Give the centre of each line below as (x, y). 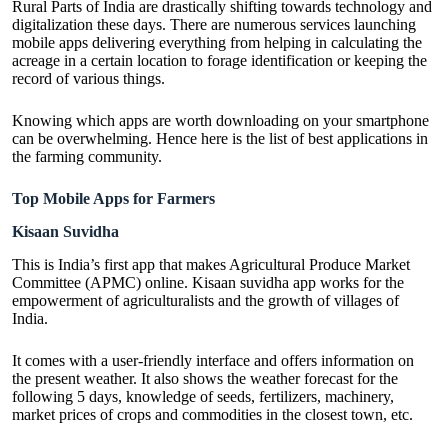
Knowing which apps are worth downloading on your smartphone (220, 121)
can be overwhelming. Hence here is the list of (160, 139)
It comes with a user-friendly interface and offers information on (213, 360)
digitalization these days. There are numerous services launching (214, 25)
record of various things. (88, 79)
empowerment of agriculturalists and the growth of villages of (205, 300)
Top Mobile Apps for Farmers (113, 199)
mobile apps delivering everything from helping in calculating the (217, 43)
